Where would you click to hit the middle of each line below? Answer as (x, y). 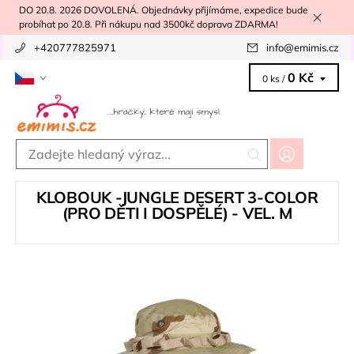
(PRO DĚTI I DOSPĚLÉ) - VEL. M (177, 213)
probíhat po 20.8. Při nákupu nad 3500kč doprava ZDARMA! (149, 24)
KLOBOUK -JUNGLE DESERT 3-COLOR (177, 198)
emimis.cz (316, 47)
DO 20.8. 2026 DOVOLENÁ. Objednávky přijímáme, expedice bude (164, 10)
